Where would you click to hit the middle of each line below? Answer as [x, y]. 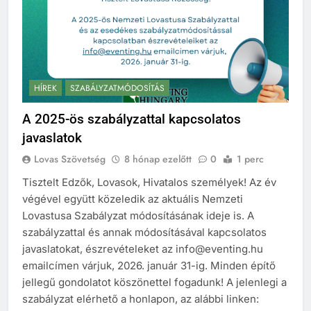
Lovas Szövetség [70, 159]
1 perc [250, 159]
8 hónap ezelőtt [158, 159]
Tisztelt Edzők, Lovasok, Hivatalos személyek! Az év [149, 182]
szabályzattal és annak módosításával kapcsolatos [144, 232]
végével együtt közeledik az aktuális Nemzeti [133, 199]
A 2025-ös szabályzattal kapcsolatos [132, 119]
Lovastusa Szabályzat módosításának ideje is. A [138, 215]
